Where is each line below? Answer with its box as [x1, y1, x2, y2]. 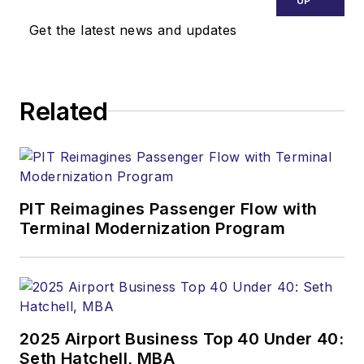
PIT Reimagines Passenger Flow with [19, 198, 318, 219]
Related [19, 96, 108, 126]
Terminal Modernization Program [19, 218, 285, 238]
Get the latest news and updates [29, 21, 237, 38]
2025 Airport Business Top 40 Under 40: [19, 328, 344, 349]
